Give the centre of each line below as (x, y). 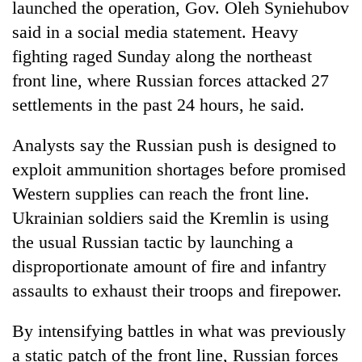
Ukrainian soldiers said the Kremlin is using (170, 217)
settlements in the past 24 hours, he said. (158, 104)
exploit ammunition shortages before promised (179, 169)
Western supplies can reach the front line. (161, 193)
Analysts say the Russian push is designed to (174, 145)
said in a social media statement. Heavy (155, 32)
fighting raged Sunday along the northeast (162, 56)
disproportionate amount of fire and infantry (169, 266)
